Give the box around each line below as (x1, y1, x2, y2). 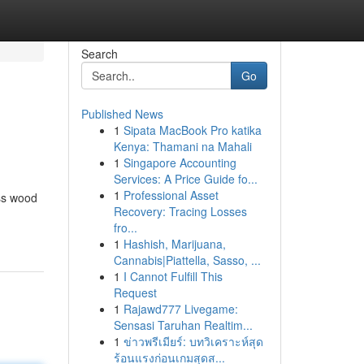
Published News (80, 106, 163, 122)
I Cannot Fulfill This (123, 268, 223, 284)
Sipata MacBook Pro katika (123, 122, 262, 138)
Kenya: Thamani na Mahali (113, 138, 252, 154)
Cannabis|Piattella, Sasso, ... (113, 252, 261, 268)
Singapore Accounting (123, 154, 236, 171)
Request (113, 284, 157, 301)
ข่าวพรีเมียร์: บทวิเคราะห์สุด (123, 333, 263, 349)
